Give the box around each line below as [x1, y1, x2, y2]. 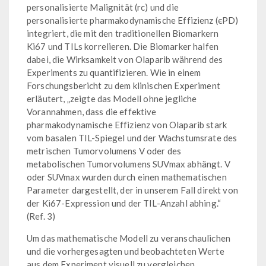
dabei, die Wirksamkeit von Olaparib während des [27, 54, 223, 65]
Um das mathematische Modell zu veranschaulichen [27, 233, 231, 244]
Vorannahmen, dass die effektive [27, 106, 157, 118]
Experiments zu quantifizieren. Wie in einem [27, 67, 201, 78]
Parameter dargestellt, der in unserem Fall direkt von [27, 185, 238, 196]
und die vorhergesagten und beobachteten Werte [27, 246, 224, 257]
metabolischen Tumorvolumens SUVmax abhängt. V [27, 159, 230, 170]
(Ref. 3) [27, 211, 56, 222]
